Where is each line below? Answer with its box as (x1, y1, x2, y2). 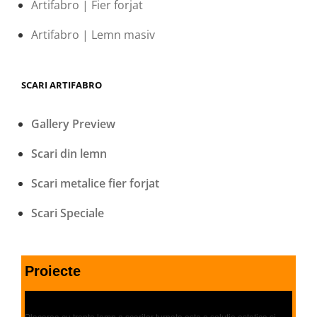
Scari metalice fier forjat (31, 175, 160, 191)
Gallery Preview (31, 115, 116, 132)
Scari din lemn (31, 145, 108, 161)
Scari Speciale (31, 204, 105, 221)
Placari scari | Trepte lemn (25, 290, 149, 302)
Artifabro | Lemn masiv (31, 26, 156, 42)
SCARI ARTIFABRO (21, 78, 102, 91)
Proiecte (25, 263, 81, 279)
